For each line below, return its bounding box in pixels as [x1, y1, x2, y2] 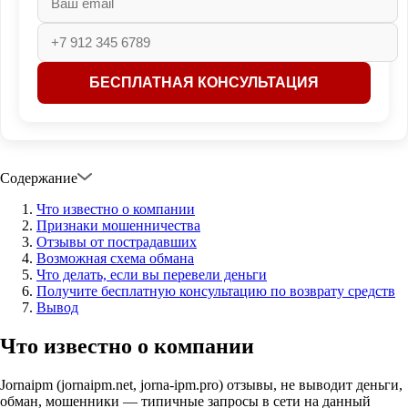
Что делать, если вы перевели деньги [36, 267, 267, 283]
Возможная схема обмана [36, 250, 194, 267]
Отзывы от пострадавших [36, 234, 197, 250]
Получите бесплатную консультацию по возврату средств [36, 283, 395, 300]
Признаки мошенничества [36, 218, 200, 234]
